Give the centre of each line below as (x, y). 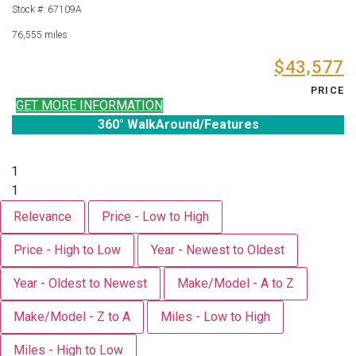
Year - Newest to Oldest (218, 250)
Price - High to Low (67, 250)
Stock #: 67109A (47, 9)
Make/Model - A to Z (236, 283)
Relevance (43, 216)
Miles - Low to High (215, 316)
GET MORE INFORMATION (89, 105)
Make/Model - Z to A (72, 316)
